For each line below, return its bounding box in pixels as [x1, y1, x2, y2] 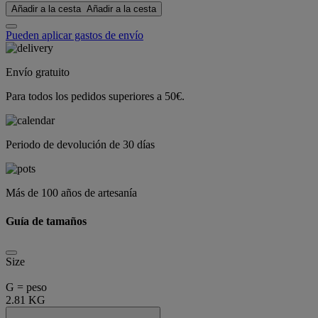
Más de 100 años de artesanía [6, 187, 137, 199]
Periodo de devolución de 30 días [6, 138, 155, 151]
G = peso [6, 280, 47, 293]
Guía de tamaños [6, 214, 87, 227]
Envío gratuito [6, 66, 70, 79]
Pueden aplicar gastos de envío [6, 29, 143, 42]
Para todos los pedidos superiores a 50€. [6, 90, 185, 103]
